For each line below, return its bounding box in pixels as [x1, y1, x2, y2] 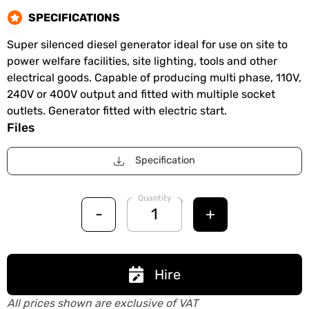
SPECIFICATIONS [28, 10, 120, 24]
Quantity [138, 192, 172, 203]
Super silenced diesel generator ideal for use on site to [7, 38, 288, 51]
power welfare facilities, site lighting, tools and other [7, 54, 277, 68]
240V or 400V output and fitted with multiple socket [7, 88, 275, 101]
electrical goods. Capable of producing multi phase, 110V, [7, 71, 301, 84]
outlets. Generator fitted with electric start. [7, 104, 227, 117]
